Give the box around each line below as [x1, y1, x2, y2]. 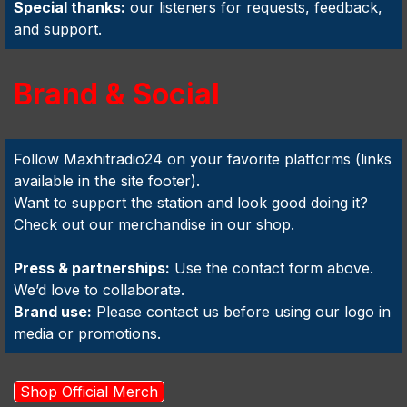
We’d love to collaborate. [14, 281, 184, 299]
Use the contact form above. [170, 259, 373, 277]
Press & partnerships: [14, 259, 170, 277]
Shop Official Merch [20, 382, 158, 401]
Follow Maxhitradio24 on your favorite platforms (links [14, 150, 392, 168]
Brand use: [14, 303, 92, 321]
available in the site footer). [14, 172, 200, 190]
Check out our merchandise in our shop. [14, 215, 294, 233]
